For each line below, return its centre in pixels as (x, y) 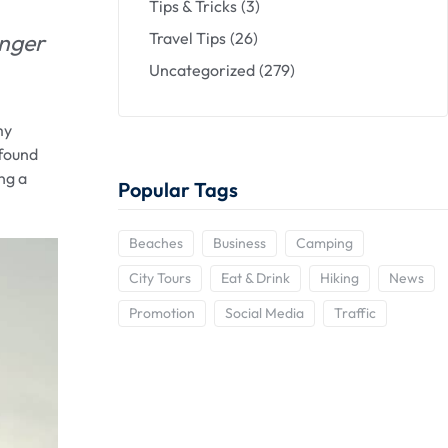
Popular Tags (178, 190)
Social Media (264, 313)
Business (239, 243)
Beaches (156, 243)
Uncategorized (202, 70)
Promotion (162, 313)
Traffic (355, 313)
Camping (324, 243)
